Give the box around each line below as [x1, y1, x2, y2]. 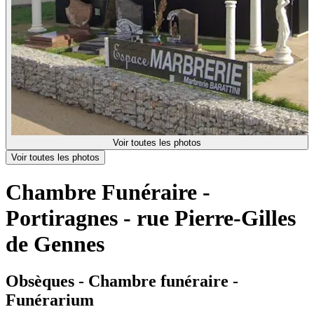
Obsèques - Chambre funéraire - [6, 272, 238, 291]
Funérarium [6, 291, 94, 310]
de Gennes [6, 231, 104, 257]
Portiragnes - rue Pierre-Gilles [6, 205, 296, 231]
